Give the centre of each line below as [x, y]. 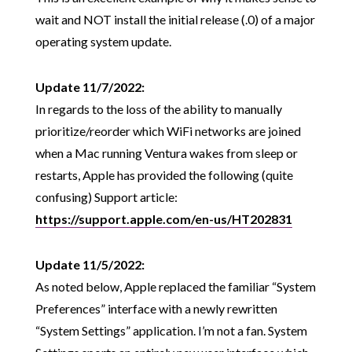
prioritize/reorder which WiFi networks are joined [168, 131]
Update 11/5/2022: [90, 264]
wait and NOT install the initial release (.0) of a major [175, 19]
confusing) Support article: [106, 197]
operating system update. [103, 41]
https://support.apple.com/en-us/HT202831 [163, 219]
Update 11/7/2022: [90, 87]
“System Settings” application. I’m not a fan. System [171, 330]
